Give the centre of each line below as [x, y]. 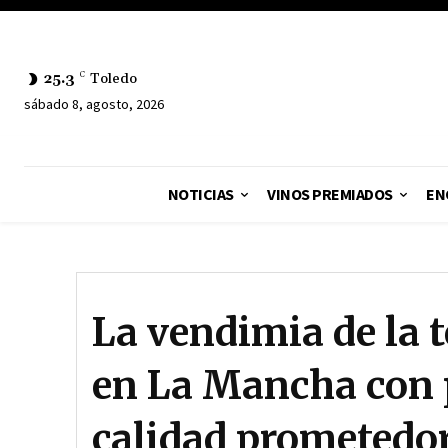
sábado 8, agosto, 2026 [94, 103]
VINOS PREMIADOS [330, 194]
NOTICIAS [200, 194]
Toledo [113, 78]
